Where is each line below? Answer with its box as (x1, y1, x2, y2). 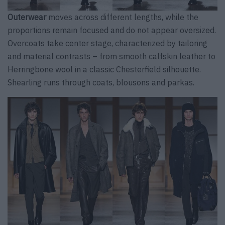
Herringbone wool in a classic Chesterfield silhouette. (8, 64, 201, 74)
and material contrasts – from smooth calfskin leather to (8, 51, 215, 61)
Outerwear (8, 12, 48, 22)
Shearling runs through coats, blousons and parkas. (8, 77, 194, 87)
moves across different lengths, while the (48, 12, 198, 22)
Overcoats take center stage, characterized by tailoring (8, 38, 207, 48)
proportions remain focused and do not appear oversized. (8, 25, 216, 35)
